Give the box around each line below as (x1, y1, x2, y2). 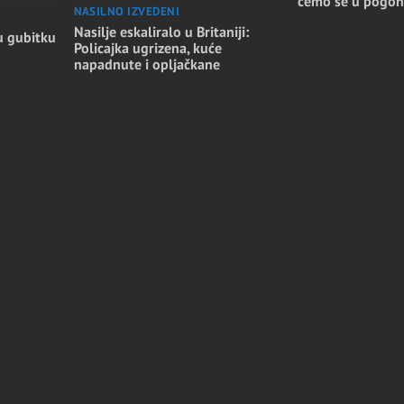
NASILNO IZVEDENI (73, 4, 180, 20)
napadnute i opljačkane (73, 55, 220, 74)
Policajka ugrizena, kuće (73, 39, 222, 58)
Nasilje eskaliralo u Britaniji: (73, 23, 249, 41)
